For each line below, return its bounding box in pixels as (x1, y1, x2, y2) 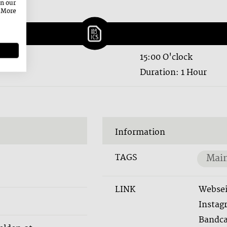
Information (115, 126, 165, 139)
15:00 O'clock (139, 51, 193, 64)
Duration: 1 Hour (139, 66, 207, 80)
